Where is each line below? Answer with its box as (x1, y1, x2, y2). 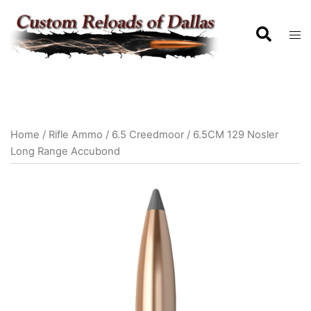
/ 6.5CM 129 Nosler (184, 128, 278, 141)
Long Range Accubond (10, 145, 120, 158)
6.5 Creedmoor (112, 128, 184, 141)
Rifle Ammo (49, 128, 103, 141)
